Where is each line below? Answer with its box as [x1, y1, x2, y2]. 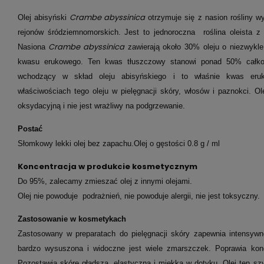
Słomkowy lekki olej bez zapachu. [17, 139, 134, 148]
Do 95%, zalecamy [17, 177, 85, 186]
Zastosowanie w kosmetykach [17, 214, 126, 223]
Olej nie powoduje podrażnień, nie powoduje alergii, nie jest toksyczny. [17, 192, 260, 200]
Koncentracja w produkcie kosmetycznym [17, 161, 199, 172]
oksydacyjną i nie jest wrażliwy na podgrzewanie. [17, 101, 185, 110]
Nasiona [17, 42, 49, 51]
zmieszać [84, 177, 120, 186]
